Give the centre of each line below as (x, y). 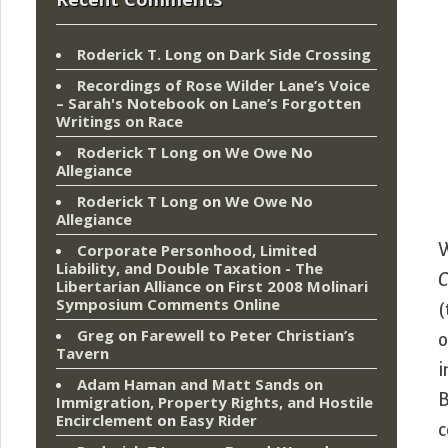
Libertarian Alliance (128, 286)
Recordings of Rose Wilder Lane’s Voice (223, 85)
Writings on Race (119, 121)
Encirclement (104, 420)
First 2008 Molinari (298, 286)
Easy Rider (218, 420)
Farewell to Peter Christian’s (248, 335)
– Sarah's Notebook (130, 103)
